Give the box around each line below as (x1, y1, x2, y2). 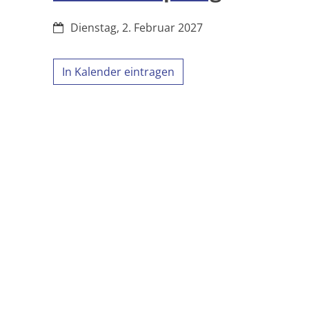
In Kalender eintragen (62, 64, 175, 80)
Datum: (52, 19, 91, 35)
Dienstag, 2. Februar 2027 (70, 20, 203, 36)
